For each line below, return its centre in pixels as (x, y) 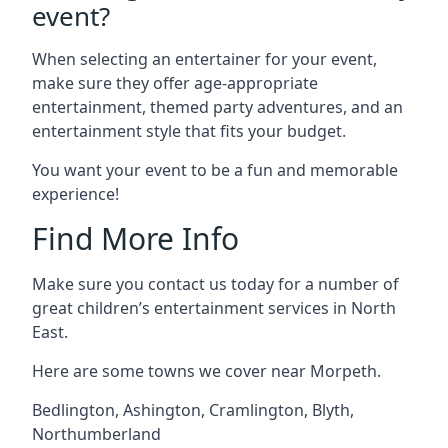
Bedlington (73, 410)
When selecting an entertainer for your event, (204, 59)
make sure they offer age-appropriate (175, 83)
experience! (75, 194)
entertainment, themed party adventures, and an (217, 107)
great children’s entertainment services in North (214, 308)
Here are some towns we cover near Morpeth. (206, 371)
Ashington (162, 410)
